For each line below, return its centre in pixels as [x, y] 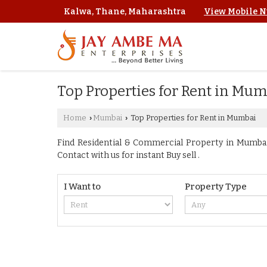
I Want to [82, 187]
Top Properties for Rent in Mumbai [192, 118]
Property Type [216, 187]
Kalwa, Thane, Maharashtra [125, 12]
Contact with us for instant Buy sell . [128, 156]
